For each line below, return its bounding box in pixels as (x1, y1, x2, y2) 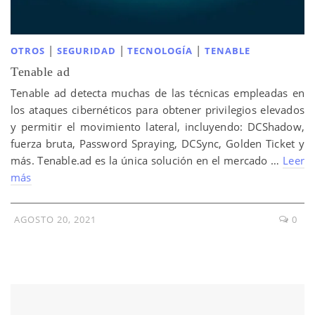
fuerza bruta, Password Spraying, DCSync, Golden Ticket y (11, 136, 304, 150)
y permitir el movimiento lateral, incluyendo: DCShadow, (11, 119, 304, 134)
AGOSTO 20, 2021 (14, 212, 96, 226)
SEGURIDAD (56, 44, 116, 57)
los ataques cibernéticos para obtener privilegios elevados (11, 102, 304, 117)
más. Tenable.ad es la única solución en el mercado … (11, 153, 283, 167)
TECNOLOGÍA (127, 44, 193, 57)
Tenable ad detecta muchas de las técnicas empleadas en (11, 85, 304, 100)
